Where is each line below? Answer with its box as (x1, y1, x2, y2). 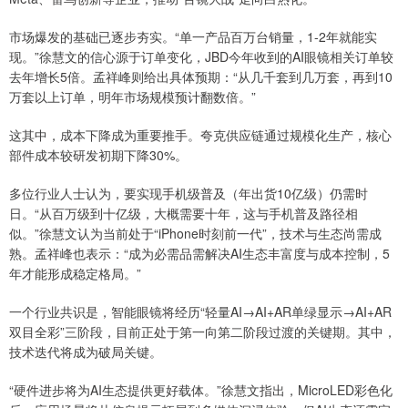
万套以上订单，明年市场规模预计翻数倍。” (9, 87, 256, 106)
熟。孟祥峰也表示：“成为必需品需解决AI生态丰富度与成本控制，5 (9, 243, 390, 262)
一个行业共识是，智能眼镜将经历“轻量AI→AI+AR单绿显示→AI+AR (9, 301, 392, 321)
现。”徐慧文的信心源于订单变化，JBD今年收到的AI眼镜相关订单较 (9, 46, 393, 66)
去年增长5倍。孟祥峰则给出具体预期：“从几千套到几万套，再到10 (9, 66, 393, 86)
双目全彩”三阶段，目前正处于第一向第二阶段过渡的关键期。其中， (9, 321, 396, 341)
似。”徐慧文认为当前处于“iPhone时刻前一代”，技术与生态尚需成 (9, 223, 382, 242)
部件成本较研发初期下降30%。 (9, 145, 188, 164)
